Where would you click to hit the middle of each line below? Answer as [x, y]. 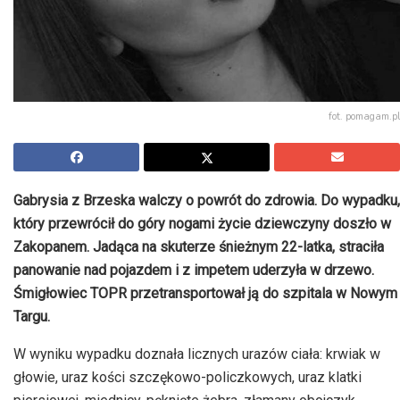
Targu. [32, 317]
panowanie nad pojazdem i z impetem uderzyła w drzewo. [194, 271]
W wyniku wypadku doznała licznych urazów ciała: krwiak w [197, 354]
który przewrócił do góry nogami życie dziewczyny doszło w [202, 224]
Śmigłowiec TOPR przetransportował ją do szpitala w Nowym [205, 294]
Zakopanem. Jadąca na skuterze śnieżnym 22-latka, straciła [199, 247]
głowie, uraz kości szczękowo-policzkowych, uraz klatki [187, 378]
